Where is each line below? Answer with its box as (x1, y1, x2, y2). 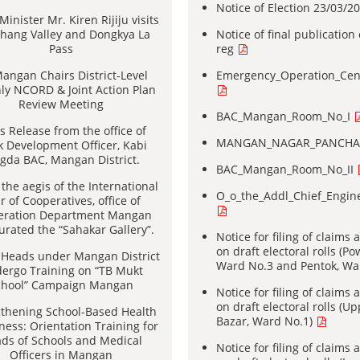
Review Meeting (18, 96, 104, 112)
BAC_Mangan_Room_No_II (216, 162, 357, 177)
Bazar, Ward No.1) (216, 313, 316, 329)
